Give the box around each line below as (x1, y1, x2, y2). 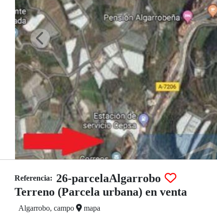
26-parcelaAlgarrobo (56, 172, 161, 185)
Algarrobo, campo (18, 204, 76, 212)
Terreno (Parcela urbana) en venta (15, 186, 187, 198)
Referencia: (15, 174, 52, 182)
